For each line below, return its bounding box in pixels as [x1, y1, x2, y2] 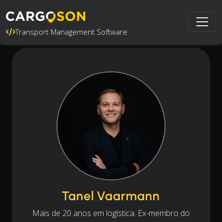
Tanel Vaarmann [62, 188, 160, 203]
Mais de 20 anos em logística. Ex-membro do [32, 208, 190, 219]
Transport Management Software [15, 27, 127, 37]
